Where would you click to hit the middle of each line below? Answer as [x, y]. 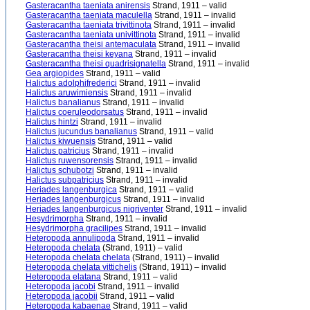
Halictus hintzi [52, 122]
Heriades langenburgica [71, 190]
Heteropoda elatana [63, 277]
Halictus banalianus [63, 102]
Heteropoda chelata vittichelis [81, 267]
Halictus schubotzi [60, 170]
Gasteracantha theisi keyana [79, 54]
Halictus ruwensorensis [70, 161]
